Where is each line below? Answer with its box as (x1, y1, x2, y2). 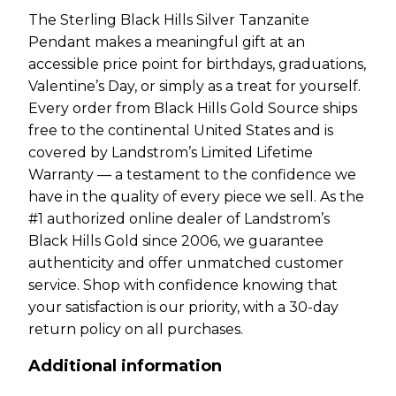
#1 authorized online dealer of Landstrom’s (28, 209, 330, 227)
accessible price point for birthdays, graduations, (28, 55, 366, 72)
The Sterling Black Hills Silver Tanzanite (28, 11, 309, 28)
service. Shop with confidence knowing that (28, 276, 338, 293)
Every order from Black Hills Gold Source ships (28, 99, 357, 117)
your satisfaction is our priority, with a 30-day (28, 298, 339, 316)
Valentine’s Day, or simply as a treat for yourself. (28, 77, 361, 95)
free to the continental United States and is (28, 121, 333, 139)
